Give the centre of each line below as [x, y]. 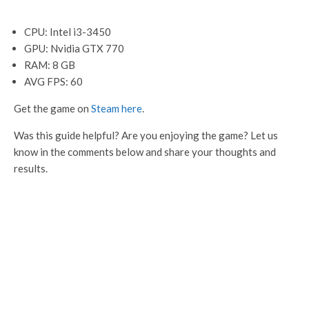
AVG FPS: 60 [53, 82]
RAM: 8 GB [50, 65]
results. [31, 169]
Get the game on [51, 109]
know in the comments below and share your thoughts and [145, 152]
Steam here [116, 109]
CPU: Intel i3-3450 [68, 32]
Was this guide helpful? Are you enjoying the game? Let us [146, 136]
